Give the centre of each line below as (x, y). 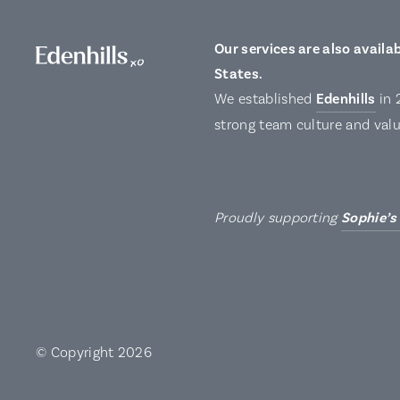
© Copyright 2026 (94, 353)
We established (265, 100)
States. (239, 75)
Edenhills (346, 100)
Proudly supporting (278, 218)
